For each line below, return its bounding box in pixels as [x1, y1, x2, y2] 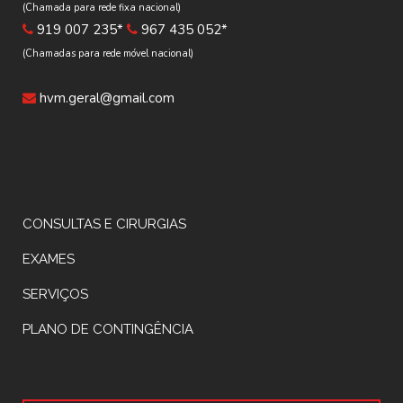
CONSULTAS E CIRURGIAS [22, 216, 186, 232]
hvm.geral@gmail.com [40, 89, 175, 107]
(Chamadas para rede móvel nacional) [22, 47, 193, 60]
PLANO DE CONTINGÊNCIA [22, 321, 193, 337]
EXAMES [22, 251, 75, 267]
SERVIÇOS [22, 286, 88, 302]
